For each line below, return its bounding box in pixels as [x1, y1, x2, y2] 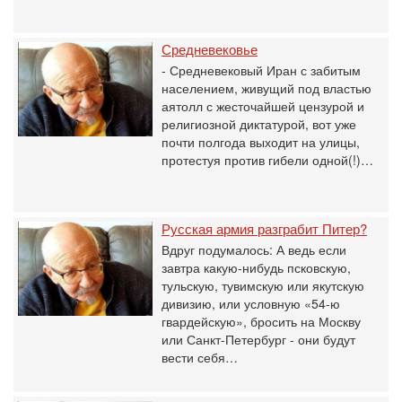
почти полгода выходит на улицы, [162, 133, 360, 151]
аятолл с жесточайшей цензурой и [162, 97, 364, 115]
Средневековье [162, 39, 258, 58]
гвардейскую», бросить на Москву [162, 312, 361, 330]
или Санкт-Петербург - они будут [162, 330, 355, 348]
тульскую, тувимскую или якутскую [162, 276, 364, 294]
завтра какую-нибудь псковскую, [162, 258, 351, 276]
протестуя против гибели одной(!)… [162, 151, 373, 169]
